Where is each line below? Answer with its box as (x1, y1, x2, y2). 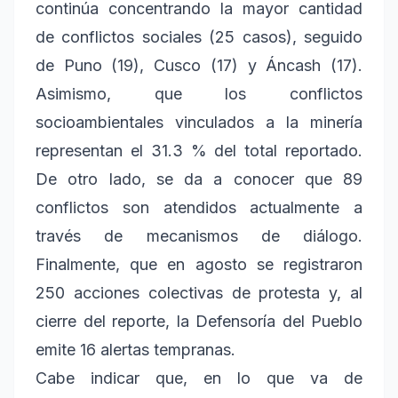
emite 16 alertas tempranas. (36, 340, 235, 360)
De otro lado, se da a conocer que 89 (36, 170, 362, 189)
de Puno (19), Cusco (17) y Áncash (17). (36, 56, 362, 76)
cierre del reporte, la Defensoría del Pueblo (36, 312, 362, 331)
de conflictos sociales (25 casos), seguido (36, 28, 362, 47)
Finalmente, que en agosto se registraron (36, 255, 362, 275)
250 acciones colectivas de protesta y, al (36, 283, 362, 303)
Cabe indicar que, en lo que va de (36, 369, 362, 388)
